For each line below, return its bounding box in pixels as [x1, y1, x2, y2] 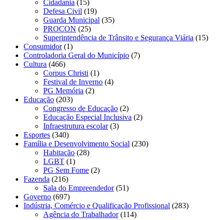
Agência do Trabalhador [43, 210, 118, 219]
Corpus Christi [43, 69, 88, 78]
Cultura [24, 60, 47, 69]
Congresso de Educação [43, 104, 118, 113]
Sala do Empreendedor [43, 184, 114, 192]
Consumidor [24, 42, 62, 51]
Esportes [24, 131, 50, 139]
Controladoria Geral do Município [24, 51, 129, 60]
